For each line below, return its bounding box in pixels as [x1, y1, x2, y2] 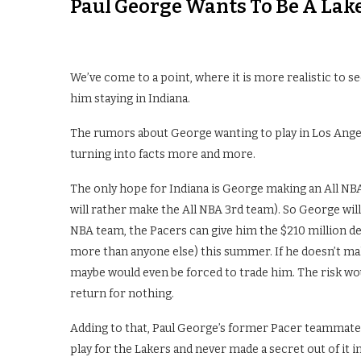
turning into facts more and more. [70, 147, 255, 162]
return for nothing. [70, 287, 174, 301]
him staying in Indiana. [70, 92, 190, 106]
